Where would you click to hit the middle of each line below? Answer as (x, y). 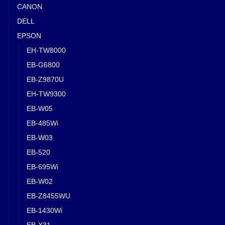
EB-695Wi (42, 166)
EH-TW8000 (46, 50)
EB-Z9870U (45, 79)
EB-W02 (40, 181)
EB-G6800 (43, 65)
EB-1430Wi (44, 210)
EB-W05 (40, 108)
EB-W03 (40, 137)
